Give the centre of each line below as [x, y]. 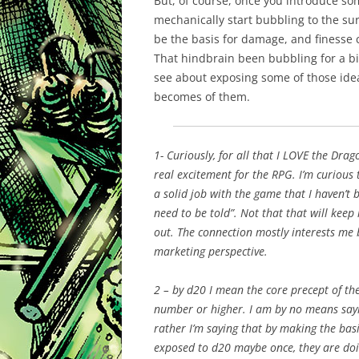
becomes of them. [202, 97]
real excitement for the [213, 174]
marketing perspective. [211, 251]
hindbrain [208, 58]
